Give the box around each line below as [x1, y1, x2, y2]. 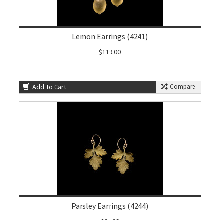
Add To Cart [31, 82, 67, 91]
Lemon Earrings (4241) [72, 31, 148, 41]
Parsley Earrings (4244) [71, 201, 149, 211]
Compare [168, 82, 195, 91]
